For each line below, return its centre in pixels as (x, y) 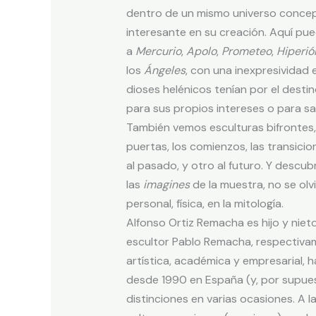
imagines (166, 185)
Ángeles (164, 71)
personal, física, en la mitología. (205, 204)
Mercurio (158, 51)
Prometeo (246, 51)
